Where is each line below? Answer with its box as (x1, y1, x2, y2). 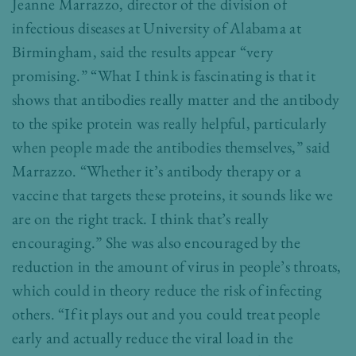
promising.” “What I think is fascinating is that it (12, 65, 315, 87)
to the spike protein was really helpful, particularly (12, 113, 327, 134)
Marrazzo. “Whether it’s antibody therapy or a (12, 161, 302, 182)
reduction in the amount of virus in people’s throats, (12, 256, 342, 277)
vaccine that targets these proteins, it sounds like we (12, 184, 333, 206)
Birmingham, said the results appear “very (12, 41, 274, 63)
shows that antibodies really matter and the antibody (12, 89, 340, 110)
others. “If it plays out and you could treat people (12, 304, 320, 325)
